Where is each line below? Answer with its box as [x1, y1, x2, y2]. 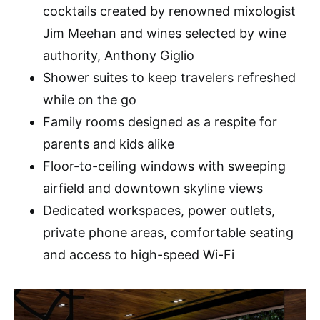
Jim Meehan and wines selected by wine [43, 25, 286, 41]
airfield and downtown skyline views [43, 180, 263, 196]
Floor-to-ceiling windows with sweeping [43, 158, 286, 174]
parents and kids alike [43, 136, 174, 151]
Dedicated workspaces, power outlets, [43, 202, 275, 218]
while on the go [43, 91, 136, 107]
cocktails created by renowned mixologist [43, 3, 296, 19]
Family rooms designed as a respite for [43, 114, 277, 129]
